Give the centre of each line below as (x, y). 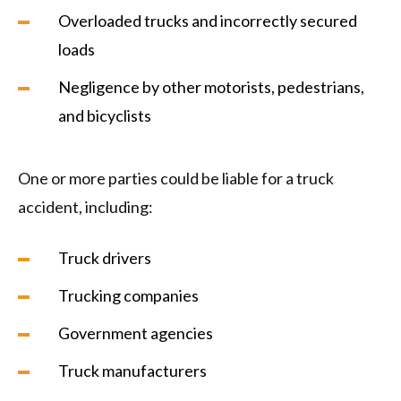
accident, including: (85, 207)
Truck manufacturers (132, 371)
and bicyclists (106, 116)
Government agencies (136, 333)
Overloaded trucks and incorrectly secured (208, 21)
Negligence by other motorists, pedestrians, (211, 87)
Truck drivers (105, 258)
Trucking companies (128, 296)
